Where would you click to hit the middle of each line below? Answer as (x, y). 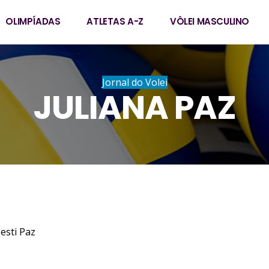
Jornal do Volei (134, 82)
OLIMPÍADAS (33, 21)
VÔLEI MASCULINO (209, 21)
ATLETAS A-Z (115, 21)
